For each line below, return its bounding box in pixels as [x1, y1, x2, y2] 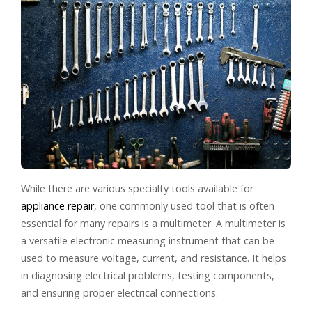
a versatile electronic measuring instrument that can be [21, 233, 274, 247]
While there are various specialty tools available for [21, 181, 253, 195]
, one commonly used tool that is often [94, 198, 274, 212]
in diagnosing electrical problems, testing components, [21, 268, 274, 282]
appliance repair [21, 198, 94, 212]
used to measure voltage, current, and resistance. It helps [21, 251, 286, 265]
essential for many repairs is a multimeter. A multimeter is [21, 216, 286, 230]
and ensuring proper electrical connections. [21, 286, 218, 299]
